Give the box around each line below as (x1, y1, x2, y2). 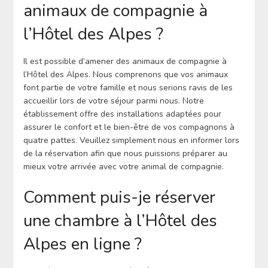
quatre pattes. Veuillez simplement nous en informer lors (23, 135, 239, 147)
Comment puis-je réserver (23, 186, 215, 209)
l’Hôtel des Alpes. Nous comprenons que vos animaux (23, 69, 228, 81)
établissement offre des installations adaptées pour (23, 108, 221, 120)
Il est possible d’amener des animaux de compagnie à (23, 56, 227, 68)
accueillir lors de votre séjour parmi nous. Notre (23, 95, 204, 107)
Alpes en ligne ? (23, 233, 142, 256)
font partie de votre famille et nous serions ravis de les (23, 82, 233, 94)
